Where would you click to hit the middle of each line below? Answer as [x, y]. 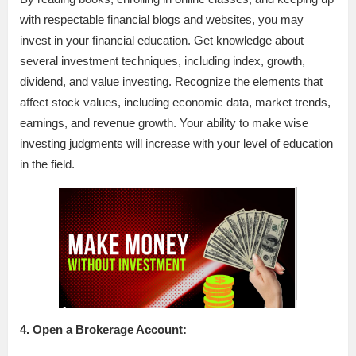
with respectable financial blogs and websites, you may [162, 19]
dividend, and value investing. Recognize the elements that [171, 81]
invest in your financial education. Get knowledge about [162, 40]
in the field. [47, 164]
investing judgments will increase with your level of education [176, 143]
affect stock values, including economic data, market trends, [175, 102]
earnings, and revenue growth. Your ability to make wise [164, 122]
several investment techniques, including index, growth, [163, 60]
